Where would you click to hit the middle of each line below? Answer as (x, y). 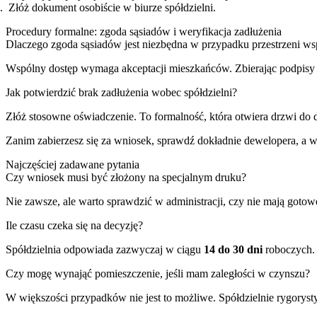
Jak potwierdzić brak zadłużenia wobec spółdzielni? (121, 92)
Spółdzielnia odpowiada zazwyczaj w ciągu (105, 249)
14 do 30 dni (233, 249)
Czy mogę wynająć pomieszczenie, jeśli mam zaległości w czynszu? (158, 273)
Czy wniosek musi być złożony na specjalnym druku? (126, 177)
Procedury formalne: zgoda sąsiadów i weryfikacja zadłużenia (144, 31)
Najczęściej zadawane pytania (73, 164)
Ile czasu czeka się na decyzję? (74, 225)
